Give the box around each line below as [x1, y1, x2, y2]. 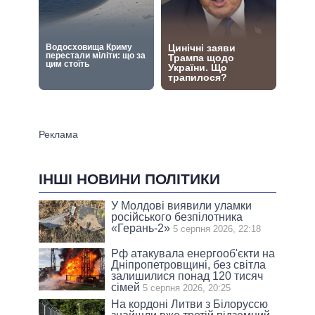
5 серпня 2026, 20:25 [143, 283, 231, 294]
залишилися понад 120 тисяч [111, 270, 264, 283]
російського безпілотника [111, 211, 243, 224]
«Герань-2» [111, 222, 171, 235]
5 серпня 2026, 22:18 [173, 224, 262, 235]
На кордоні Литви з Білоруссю [111, 298, 269, 311]
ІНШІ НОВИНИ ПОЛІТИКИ [39, 171, 220, 188]
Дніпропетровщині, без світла [111, 259, 266, 271]
